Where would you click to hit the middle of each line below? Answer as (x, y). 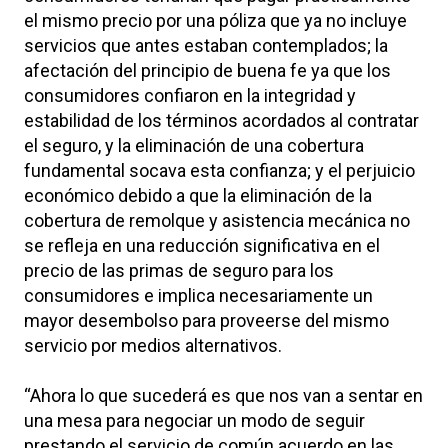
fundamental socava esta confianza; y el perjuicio (219, 170)
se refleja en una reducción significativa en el (202, 245)
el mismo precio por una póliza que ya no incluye (215, 20)
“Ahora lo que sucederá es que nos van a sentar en (223, 395)
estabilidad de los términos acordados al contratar (221, 120)
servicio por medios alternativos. (153, 345)
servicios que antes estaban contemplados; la (206, 45)
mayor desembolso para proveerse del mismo (206, 320)
